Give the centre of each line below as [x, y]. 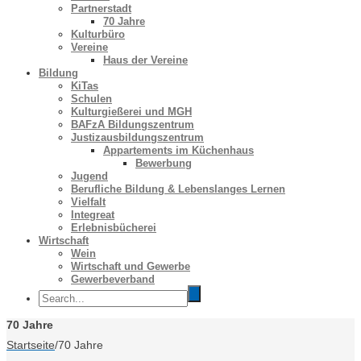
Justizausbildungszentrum [137, 137]
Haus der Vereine [145, 60]
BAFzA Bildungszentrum [133, 124]
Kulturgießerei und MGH [131, 112]
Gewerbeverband [113, 279]
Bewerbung [164, 163]
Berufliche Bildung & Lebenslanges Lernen [178, 189]
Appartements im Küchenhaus [178, 150]
